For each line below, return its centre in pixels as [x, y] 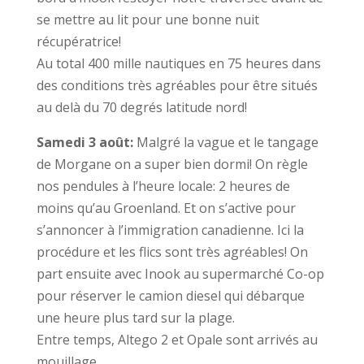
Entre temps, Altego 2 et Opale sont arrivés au [177, 340]
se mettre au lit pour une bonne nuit [147, 19]
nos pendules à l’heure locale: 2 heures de [163, 186]
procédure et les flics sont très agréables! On [172, 252]
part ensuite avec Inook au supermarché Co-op [180, 274]
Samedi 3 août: [84, 142]
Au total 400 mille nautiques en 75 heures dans [178, 63]
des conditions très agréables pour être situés [177, 85]
